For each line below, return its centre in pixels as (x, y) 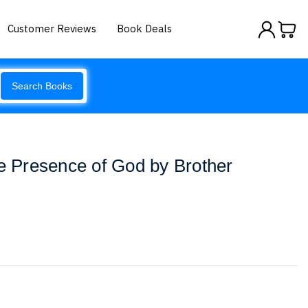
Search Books (42, 86)
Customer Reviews (52, 28)
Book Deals (145, 28)
